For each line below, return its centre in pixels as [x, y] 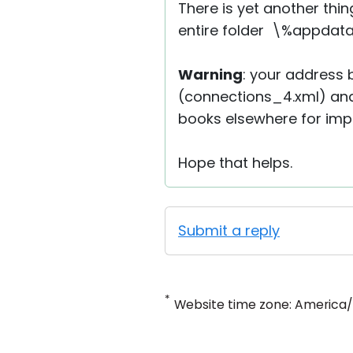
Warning [210, 75]
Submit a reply [229, 231]
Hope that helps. [235, 163]
